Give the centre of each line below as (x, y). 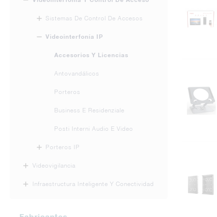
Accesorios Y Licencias (91, 55)
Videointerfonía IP (74, 37)
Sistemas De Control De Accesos (94, 18)
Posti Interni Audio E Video (94, 129)
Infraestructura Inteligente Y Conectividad (93, 184)
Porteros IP (63, 147)
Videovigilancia (54, 165)
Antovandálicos (77, 73)
